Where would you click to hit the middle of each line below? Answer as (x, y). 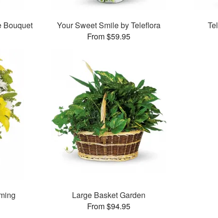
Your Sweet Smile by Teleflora (109, 25)
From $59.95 (109, 36)
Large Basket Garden (109, 195)
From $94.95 (109, 206)
